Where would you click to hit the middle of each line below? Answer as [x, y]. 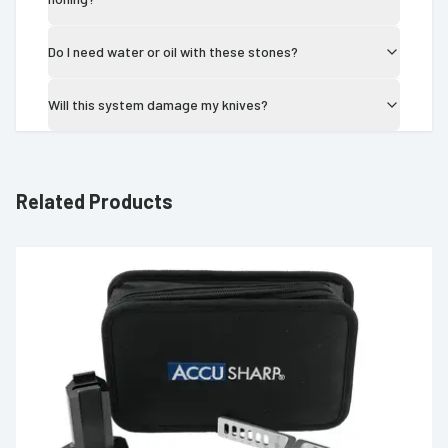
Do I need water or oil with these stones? [173, 51]
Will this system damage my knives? [158, 104]
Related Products [94, 200]
